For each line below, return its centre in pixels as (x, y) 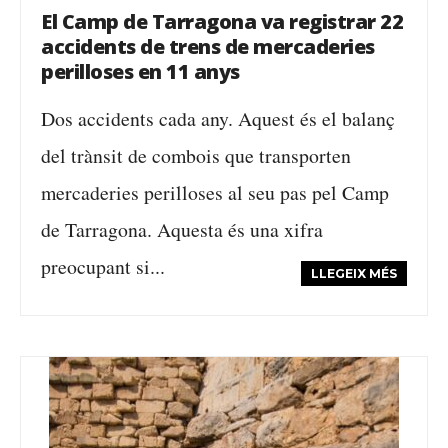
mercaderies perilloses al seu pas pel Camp (215, 192)
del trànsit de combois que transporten (196, 155)
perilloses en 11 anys (140, 71)
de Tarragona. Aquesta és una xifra (182, 229)
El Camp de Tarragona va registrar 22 (222, 21)
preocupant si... (103, 266)
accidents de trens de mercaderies (208, 46)
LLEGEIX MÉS (354, 273)
